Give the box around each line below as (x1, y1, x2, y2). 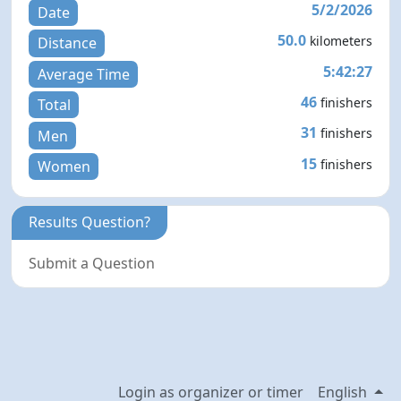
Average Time (37, 64, 130, 84)
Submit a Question (29, 253, 156, 274)
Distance (37, 33, 97, 54)
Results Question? (29, 212, 151, 233)
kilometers (309, 32, 372, 50)
